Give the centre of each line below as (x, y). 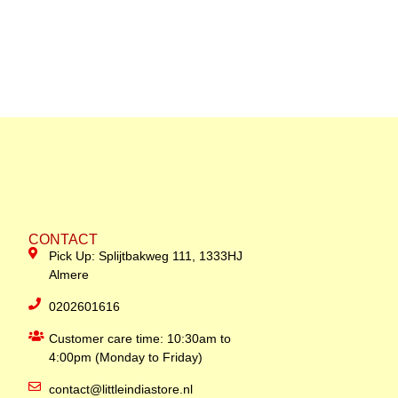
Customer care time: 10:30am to (139, 339)
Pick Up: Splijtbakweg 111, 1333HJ (145, 256)
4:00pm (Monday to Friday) (125, 358)
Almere (68, 275)
